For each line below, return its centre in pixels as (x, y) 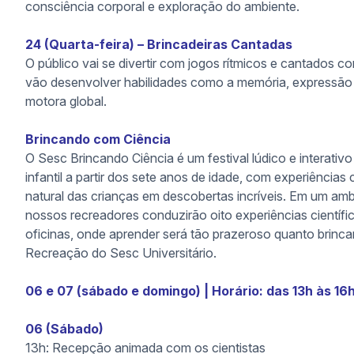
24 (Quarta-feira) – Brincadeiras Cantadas (159, 44)
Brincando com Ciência (98, 139)
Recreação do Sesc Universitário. (121, 253)
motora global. (66, 101)
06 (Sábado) (64, 329)
